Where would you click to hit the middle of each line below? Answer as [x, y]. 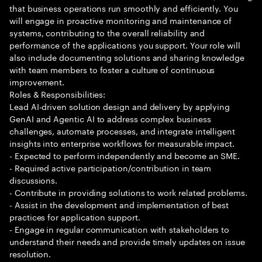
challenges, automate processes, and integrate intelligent [123, 130]
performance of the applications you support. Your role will [125, 44]
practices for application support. [75, 216]
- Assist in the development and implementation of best [119, 204]
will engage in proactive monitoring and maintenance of [121, 20]
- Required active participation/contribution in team [111, 167]
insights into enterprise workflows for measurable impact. [122, 143]
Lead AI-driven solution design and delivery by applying [120, 106]
